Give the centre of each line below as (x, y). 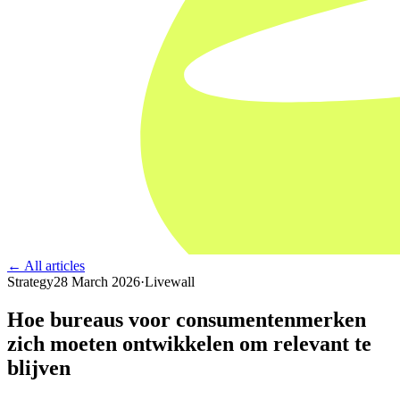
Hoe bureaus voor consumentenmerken (187, 319)
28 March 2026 (97, 282)
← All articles (46, 266)
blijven (39, 367)
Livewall (170, 282)
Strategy (30, 282)
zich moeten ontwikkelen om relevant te (189, 343)
